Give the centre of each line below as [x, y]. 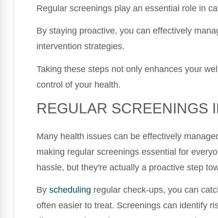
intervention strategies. [81, 46]
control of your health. [79, 84]
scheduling [70, 190]
